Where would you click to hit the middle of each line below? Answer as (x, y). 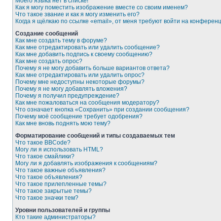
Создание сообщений (47, 34)
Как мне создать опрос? (49, 61)
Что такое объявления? (49, 177)
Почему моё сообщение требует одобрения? (79, 116)
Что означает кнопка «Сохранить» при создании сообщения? (102, 110)
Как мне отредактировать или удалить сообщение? (88, 47)
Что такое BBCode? (43, 143)
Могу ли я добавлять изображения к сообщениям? (86, 163)
